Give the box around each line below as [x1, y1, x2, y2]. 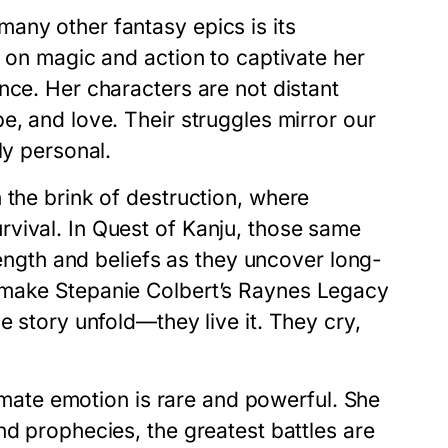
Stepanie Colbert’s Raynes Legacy [55, 278, 389, 304]
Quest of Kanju [91, 216, 237, 242]
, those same [236, 216, 361, 242]
